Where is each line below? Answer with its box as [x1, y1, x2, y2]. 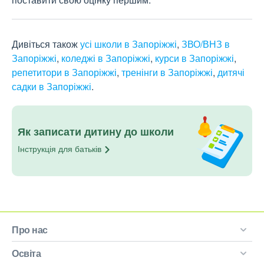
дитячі [217, 65, 245, 80]
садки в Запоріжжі [12, 80, 91, 94]
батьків [75, 142, 101, 154]
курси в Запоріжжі [155, 51, 234, 65]
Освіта [12, 246, 41, 260]
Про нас [12, 223, 48, 237]
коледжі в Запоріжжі [61, 51, 150, 65]
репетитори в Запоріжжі [12, 65, 117, 80]
